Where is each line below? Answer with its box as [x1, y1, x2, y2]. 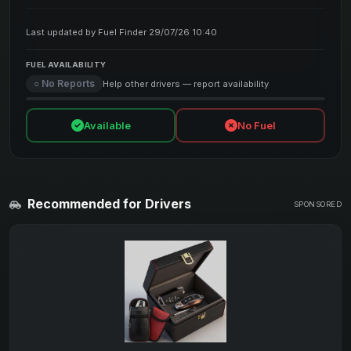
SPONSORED [293, 199, 342, 208]
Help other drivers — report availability [103, 78, 269, 89]
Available [83, 119, 131, 132]
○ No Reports [34, 78, 95, 89]
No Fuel [237, 119, 276, 132]
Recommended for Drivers [24, 196, 191, 212]
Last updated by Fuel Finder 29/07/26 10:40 [26, 27, 217, 38]
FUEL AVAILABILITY [26, 60, 107, 69]
